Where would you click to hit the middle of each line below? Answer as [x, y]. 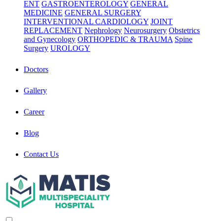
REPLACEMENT [53, 30]
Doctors [36, 69]
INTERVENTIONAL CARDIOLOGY [86, 21]
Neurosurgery [145, 30]
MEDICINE [43, 12]
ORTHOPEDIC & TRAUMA [125, 39]
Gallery [35, 90]
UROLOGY [70, 48]
